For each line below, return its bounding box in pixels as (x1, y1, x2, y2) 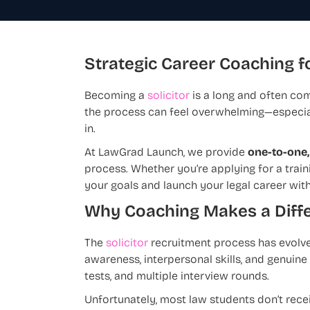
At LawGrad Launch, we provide (84, 147, 248, 159)
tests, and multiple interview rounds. (84, 271, 269, 283)
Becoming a (84, 91, 147, 102)
